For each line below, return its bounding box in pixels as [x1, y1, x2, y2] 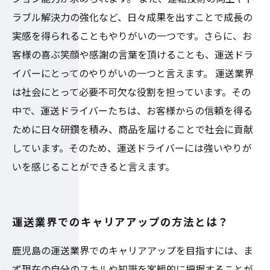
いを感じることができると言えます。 [12, 162, 175, 173]
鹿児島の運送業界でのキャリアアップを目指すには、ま [12, 245, 253, 257]
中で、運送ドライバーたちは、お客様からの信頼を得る [12, 105, 253, 117]
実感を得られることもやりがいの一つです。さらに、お [12, 31, 252, 42]
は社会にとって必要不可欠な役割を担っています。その [12, 87, 251, 98]
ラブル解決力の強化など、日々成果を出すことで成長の [12, 12, 253, 24]
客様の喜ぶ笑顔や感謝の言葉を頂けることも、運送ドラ [12, 49, 253, 61]
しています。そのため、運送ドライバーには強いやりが [12, 143, 252, 154]
